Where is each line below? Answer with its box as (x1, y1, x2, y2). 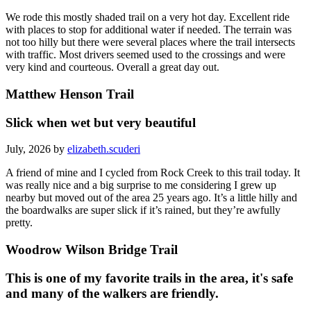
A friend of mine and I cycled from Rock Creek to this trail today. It (6, 167, 300, 179)
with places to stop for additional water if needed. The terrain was (6, 24, 292, 36)
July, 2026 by (6, 143, 67, 155)
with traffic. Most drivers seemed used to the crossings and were (6, 49, 285, 61)
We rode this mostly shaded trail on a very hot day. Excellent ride (6, 11, 289, 24)
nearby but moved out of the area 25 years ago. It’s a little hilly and (6, 192, 297, 204)
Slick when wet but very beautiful (6, 115, 196, 130)
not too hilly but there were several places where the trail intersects (6, 36, 295, 49)
